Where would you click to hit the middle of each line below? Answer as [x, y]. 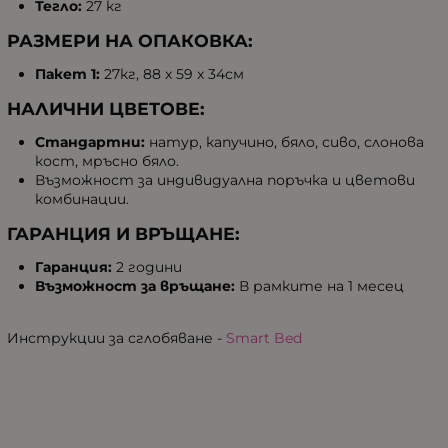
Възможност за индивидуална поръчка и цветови [225, 180]
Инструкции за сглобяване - [116, 338]
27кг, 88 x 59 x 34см [172, 74]
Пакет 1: [67, 74]
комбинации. [82, 199]
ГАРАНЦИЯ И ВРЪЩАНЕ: [123, 234]
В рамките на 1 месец [319, 286]
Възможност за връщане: [135, 286]
